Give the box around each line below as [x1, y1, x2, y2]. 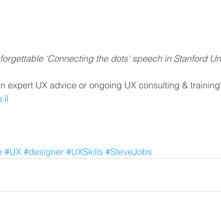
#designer [24, 146, 64, 158]
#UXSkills [66, 146, 103, 158]
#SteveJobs [106, 146, 152, 158]
